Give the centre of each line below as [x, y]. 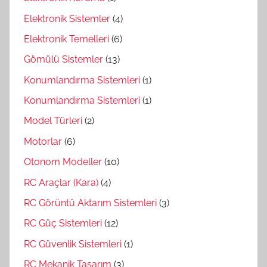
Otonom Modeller [63, 162]
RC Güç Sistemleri [63, 223]
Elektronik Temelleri [66, 39]
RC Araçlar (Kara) [61, 182]
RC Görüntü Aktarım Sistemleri [90, 203]
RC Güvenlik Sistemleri [73, 244]
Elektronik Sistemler [67, 18]
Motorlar [43, 141]
